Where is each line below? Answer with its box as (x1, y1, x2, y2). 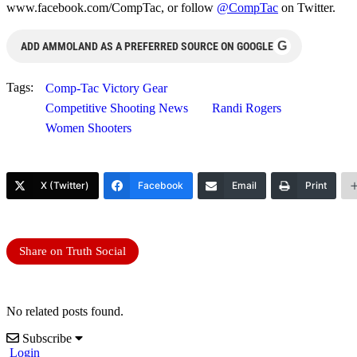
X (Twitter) (41, 178, 89, 191)
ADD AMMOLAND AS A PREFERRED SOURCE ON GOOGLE (21, 39, 273, 53)
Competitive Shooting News (45, 100, 188, 115)
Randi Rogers (212, 100, 281, 115)
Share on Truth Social (19, 244, 126, 257)
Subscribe (22, 331, 72, 345)
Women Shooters (45, 120, 131, 135)
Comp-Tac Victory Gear (45, 80, 167, 95)
